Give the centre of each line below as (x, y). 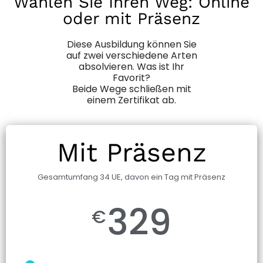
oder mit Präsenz (131, 18)
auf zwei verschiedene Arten (131, 55)
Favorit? (131, 77)
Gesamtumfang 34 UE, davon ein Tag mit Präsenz (131, 177)
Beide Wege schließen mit (131, 89)
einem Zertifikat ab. (131, 100)
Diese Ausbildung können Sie (131, 44)
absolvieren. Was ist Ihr (131, 66)
